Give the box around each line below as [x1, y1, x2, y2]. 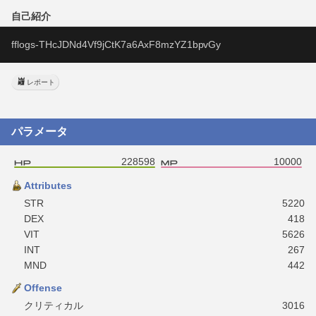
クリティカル [24, 299, 83, 311]
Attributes [24, 179, 72, 191]
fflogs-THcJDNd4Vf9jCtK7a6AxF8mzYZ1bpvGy [11, 38, 221, 50]
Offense [24, 281, 62, 293]
